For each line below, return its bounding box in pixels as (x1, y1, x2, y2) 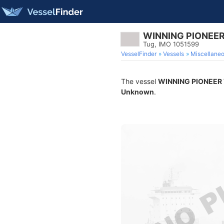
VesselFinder (121, 50, 156, 57)
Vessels (163, 50, 184, 57)
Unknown (121, 87, 154, 96)
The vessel (121, 77, 158, 85)
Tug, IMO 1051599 (143, 40, 199, 48)
